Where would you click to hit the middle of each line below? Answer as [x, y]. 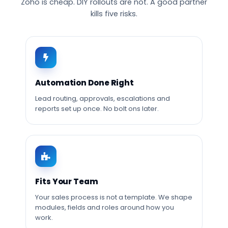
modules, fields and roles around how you [105, 207]
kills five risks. [114, 14]
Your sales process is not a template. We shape [114, 197]
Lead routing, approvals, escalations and [103, 98]
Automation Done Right [84, 83]
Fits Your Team [67, 181]
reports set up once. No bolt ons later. [97, 109]
